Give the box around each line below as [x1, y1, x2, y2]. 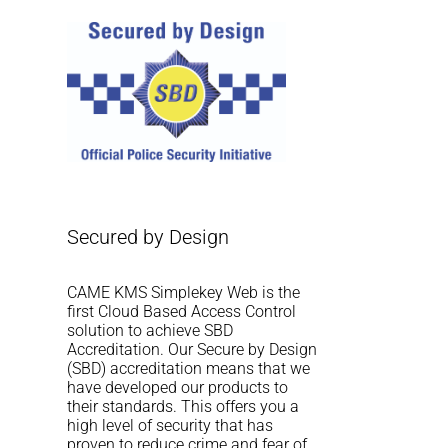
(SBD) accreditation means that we [67, 358, 311, 378]
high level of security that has [67, 415, 274, 435]
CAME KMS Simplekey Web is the [67, 282, 301, 302]
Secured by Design [67, 225, 230, 250]
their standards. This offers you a [67, 396, 300, 416]
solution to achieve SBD [67, 320, 234, 340]
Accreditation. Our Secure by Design [67, 339, 318, 359]
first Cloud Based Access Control [67, 301, 297, 321]
